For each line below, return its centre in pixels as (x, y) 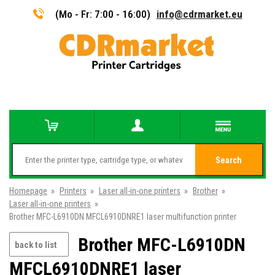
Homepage (28, 191)
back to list (36, 245)
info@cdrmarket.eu (199, 14)
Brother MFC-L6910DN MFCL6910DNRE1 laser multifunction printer (123, 217)
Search (229, 160)
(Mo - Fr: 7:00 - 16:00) (103, 14)
